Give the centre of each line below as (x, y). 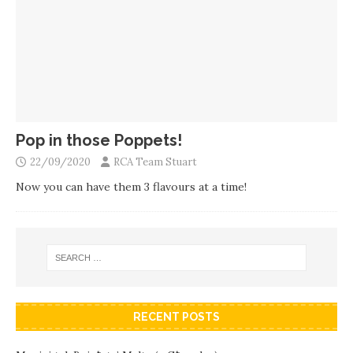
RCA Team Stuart (155, 162)
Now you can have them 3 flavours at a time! (131, 187)
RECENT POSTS (176, 317)
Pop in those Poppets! (99, 141)
